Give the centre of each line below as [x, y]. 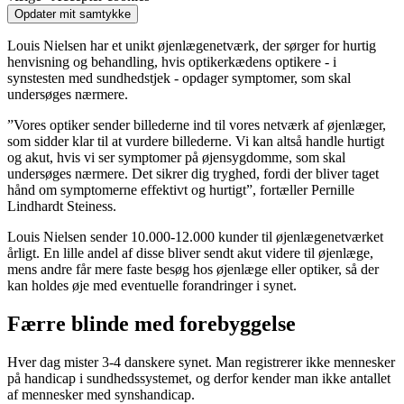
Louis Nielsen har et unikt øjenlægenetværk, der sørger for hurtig [192, 46]
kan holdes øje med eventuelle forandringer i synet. [152, 286]
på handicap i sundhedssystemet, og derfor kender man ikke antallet [199, 378]
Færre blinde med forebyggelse [151, 324]
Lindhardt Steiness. [62, 207]
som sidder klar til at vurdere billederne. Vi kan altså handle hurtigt [196, 142]
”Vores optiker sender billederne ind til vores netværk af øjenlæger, [197, 125]
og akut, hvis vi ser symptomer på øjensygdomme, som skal [176, 158]
